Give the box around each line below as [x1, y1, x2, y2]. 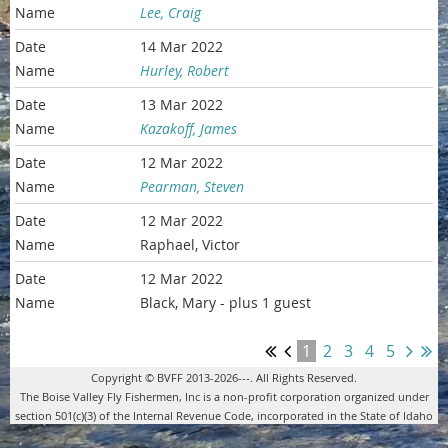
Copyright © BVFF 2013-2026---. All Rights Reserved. [91, 369, 357, 385]
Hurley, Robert [140, 61, 230, 81]
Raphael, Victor [140, 235, 241, 255]
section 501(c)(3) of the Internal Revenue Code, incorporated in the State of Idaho [15, 407, 433, 423]
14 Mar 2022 [140, 37, 224, 57]
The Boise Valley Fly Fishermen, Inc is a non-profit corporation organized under [19, 388, 429, 404]
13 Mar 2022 [140, 95, 224, 115]
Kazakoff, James [140, 119, 238, 139]
